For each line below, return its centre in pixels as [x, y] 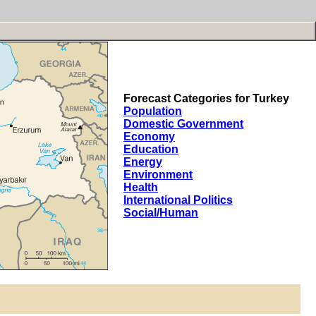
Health [141, 187]
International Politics [178, 200]
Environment [158, 175]
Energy [143, 162]
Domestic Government [183, 124]
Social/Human [161, 213]
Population [153, 111]
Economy [149, 136]
